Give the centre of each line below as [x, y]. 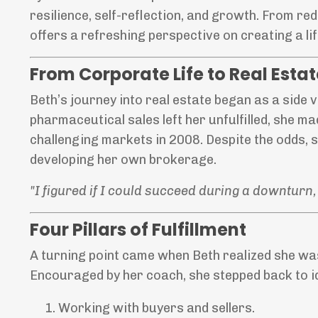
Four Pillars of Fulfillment [138, 230]
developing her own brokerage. [123, 160]
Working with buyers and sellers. [157, 308]
